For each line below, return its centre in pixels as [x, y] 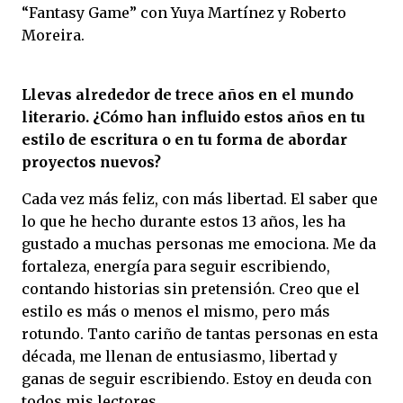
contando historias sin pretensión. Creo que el [191, 289]
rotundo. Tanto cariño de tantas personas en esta [200, 334]
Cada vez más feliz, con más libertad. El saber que [200, 199]
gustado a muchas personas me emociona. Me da [199, 244]
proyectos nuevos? [91, 162]
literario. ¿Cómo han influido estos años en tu [193, 117]
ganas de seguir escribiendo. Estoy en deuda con [197, 379]
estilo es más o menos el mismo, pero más [176, 312]
